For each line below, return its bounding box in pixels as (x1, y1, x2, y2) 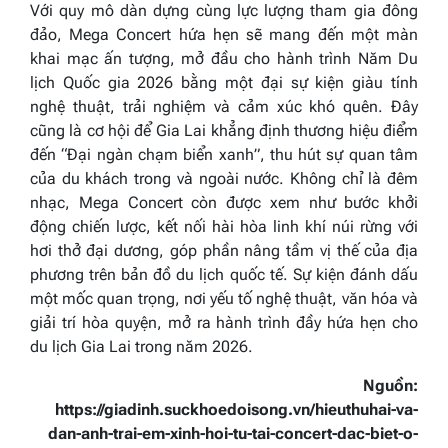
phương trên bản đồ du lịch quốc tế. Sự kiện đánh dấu (30, 264, 418, 284)
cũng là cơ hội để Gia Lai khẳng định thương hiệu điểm (30, 120, 418, 140)
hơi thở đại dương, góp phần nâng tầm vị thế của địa (30, 240, 418, 260)
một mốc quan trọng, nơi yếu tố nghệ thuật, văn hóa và (30, 288, 418, 308)
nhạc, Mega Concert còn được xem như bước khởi (30, 192, 418, 212)
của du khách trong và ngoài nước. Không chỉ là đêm (30, 168, 418, 188)
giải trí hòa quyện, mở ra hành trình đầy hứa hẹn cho (30, 312, 418, 332)
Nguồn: (363, 375, 418, 395)
